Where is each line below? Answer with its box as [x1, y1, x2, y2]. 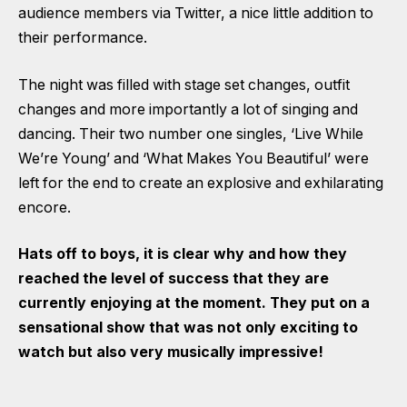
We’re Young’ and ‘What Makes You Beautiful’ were [18, 149, 369, 167]
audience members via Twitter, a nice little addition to [18, 5, 373, 23]
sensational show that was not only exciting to [18, 319, 358, 337]
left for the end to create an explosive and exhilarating [18, 174, 383, 192]
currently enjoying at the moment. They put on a [18, 294, 370, 313]
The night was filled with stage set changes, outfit [18, 75, 350, 94]
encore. [18, 198, 71, 216]
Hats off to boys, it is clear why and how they [18, 245, 347, 263]
